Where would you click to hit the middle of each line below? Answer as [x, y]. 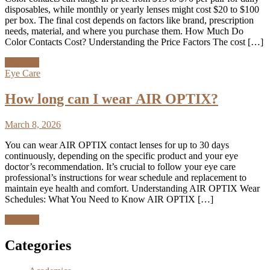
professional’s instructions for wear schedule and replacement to [126, 177]
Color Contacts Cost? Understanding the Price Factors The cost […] [134, 42]
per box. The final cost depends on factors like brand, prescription [129, 20]
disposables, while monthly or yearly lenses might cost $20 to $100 [132, 10]
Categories [38, 245]
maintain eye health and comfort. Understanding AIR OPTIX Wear [132, 188]
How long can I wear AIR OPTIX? [111, 99]
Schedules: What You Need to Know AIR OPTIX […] [109, 199]
